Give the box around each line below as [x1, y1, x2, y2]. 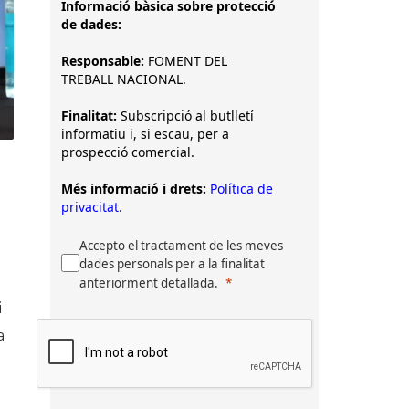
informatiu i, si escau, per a [61, 125, 229, 142]
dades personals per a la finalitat [79, 256, 265, 272]
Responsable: [61, 52, 148, 69]
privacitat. [61, 198, 122, 215]
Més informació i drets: [61, 180, 206, 197]
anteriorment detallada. [79, 275, 218, 291]
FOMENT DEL [148, 52, 227, 69]
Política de [210, 180, 273, 197]
